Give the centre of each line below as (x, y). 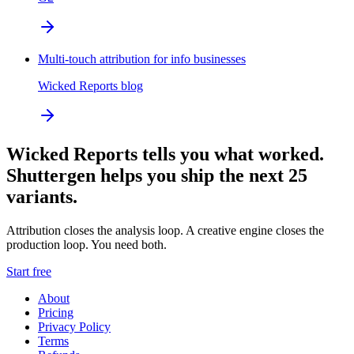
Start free (29, 272)
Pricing (56, 313)
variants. (42, 197)
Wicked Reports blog (90, 86)
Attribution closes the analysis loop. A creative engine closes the (165, 231)
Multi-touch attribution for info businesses (142, 59)
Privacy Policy (74, 327)
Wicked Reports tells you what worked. (165, 154)
